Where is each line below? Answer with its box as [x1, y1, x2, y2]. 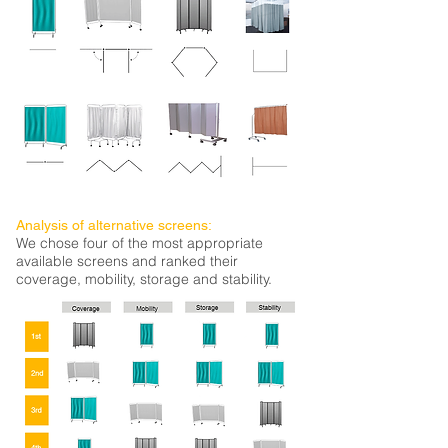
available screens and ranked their [16, 252, 238, 270]
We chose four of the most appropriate [16, 234, 263, 252]
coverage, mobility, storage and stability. [16, 270, 272, 288]
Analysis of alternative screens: [16, 217, 212, 233]
